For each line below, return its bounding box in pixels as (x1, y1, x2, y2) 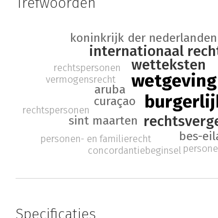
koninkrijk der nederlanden (70, 31, 217, 46)
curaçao (94, 93, 136, 109)
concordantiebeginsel (87, 144, 182, 156)
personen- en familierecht (40, 133, 151, 145)
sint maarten (68, 113, 138, 128)
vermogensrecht (45, 73, 116, 85)
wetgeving (131, 70, 217, 92)
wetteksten (131, 56, 206, 74)
